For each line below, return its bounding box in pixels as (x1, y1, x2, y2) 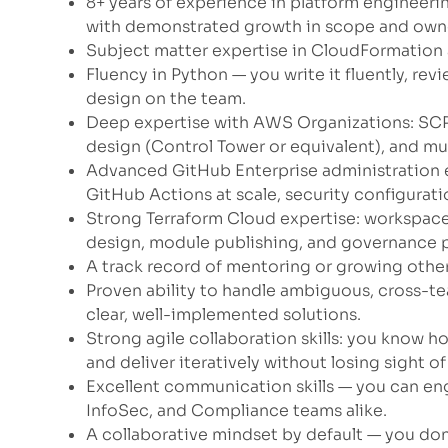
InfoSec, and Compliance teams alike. (86, 400, 387, 422)
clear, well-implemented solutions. (86, 304, 361, 326)
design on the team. (86, 88, 246, 110)
